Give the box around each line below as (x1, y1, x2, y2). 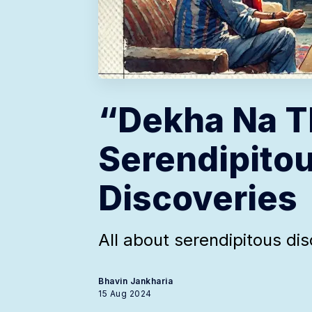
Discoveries (98, 178, 297, 219)
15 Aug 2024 (98, 288, 152, 299)
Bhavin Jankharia (98, 276, 173, 287)
